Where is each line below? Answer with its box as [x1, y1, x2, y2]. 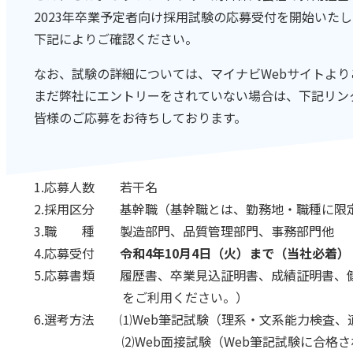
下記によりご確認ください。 [34, 28, 199, 48]
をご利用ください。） [34, 287, 249, 307]
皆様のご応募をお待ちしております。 [34, 107, 247, 127]
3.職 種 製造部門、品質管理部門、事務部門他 [34, 221, 335, 240]
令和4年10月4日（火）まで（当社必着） [120, 243, 351, 262]
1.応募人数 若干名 [34, 176, 158, 196]
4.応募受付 [34, 243, 121, 262]
